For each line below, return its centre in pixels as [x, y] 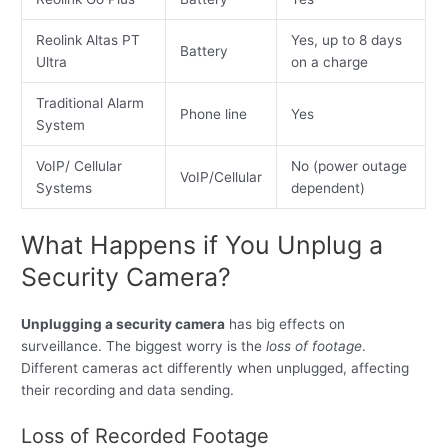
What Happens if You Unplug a [202, 245]
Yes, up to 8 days [346, 39]
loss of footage [314, 346]
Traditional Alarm [89, 102]
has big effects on [285, 324]
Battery [203, 50]
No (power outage [348, 165]
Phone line [213, 113]
